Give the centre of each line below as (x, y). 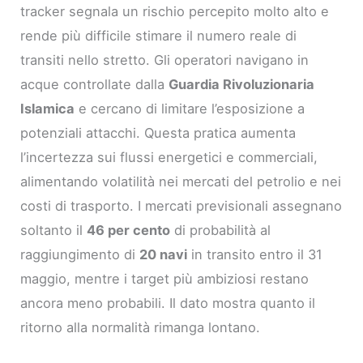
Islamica (48, 108)
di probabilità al (221, 230)
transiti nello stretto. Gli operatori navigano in (165, 60)
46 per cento (129, 230)
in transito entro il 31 (255, 254)
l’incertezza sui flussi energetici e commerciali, (169, 157)
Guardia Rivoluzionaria (242, 84)
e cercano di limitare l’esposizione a (190, 108)
